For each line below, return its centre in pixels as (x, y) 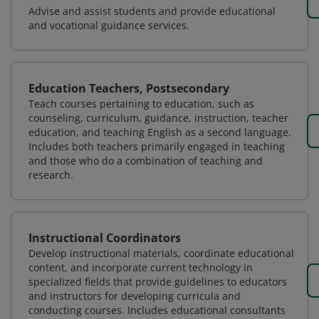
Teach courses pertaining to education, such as (141, 104)
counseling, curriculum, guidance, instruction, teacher (158, 118)
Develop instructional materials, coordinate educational (161, 253)
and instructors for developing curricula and (135, 296)
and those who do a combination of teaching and (146, 161)
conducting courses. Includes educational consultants (157, 310)
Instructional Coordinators (105, 238)
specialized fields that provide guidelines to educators (158, 282)
